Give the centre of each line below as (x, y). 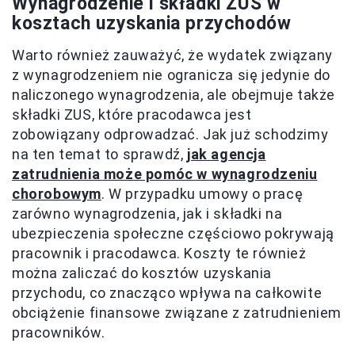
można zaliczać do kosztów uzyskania (142, 273)
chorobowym (57, 194)
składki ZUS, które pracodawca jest (132, 115)
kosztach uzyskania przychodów (152, 24)
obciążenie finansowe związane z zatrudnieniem (177, 313)
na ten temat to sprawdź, (100, 155)
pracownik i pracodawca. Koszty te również (159, 254)
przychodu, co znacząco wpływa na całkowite (167, 293)
